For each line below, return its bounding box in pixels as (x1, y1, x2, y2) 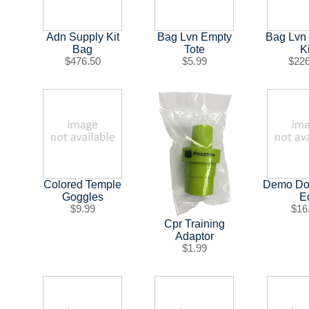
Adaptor (175, 230, 214, 243)
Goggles (61, 191, 103, 203)
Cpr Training (163, 218, 225, 230)
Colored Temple (43, 179, 122, 191)
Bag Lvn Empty (157, 31, 232, 43)
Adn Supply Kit (46, 31, 119, 43)
